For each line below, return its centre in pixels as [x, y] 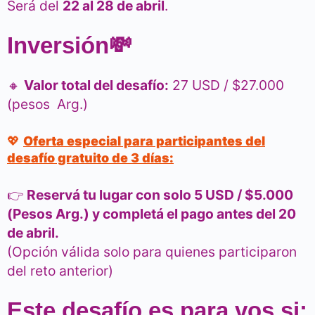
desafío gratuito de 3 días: [90, 158]
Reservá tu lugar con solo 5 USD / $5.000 [160, 195]
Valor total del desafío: [96, 85]
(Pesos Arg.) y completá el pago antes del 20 [152, 214]
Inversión [58, 46]
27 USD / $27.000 [226, 85]
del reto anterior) [60, 271]
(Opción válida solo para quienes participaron [152, 252]
